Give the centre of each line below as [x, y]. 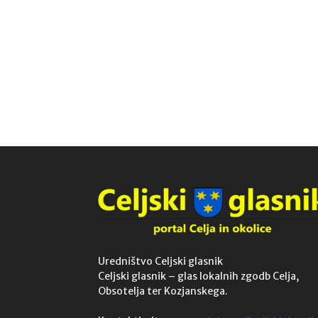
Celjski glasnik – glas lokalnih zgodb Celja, [198, 276]
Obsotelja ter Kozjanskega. [163, 291]
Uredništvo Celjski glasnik [160, 262]
